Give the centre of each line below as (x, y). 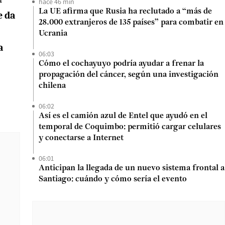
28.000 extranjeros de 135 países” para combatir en (131, 23)
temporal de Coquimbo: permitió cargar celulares (130, 127)
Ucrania (53, 34)
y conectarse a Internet (81, 138)
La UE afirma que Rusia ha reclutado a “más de (125, 12)
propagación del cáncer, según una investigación (129, 75)
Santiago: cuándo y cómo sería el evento (113, 179)
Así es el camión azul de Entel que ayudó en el (123, 116)
